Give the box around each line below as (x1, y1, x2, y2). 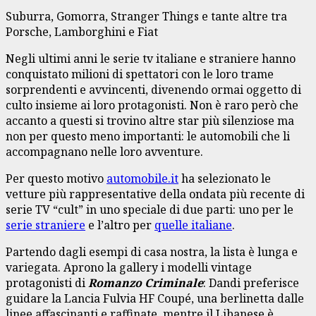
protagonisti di (6, 274, 88, 291)
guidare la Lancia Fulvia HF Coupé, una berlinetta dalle (6, 290, 304, 306)
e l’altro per (85, 217, 154, 233)
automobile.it (107, 170, 178, 186)
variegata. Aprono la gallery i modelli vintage (6, 259, 252, 275)
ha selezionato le (178, 170, 271, 186)
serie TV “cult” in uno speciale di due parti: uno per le (6, 201, 293, 217)
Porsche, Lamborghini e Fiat (6, 23, 158, 39)
